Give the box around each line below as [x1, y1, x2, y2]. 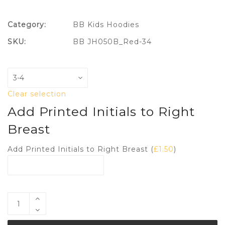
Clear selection [8, 89, 66, 99]
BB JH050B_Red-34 [73, 37, 152, 47]
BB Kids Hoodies [73, 20, 139, 30]
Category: [8, 20, 46, 30]
